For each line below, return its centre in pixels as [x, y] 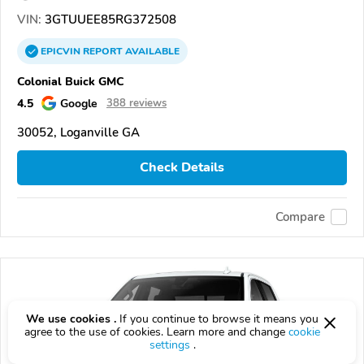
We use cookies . [71, 319]
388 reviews [136, 103]
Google [79, 103]
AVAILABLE [151, 51]
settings [169, 345]
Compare [300, 217]
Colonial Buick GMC [71, 81]
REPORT [103, 51]
